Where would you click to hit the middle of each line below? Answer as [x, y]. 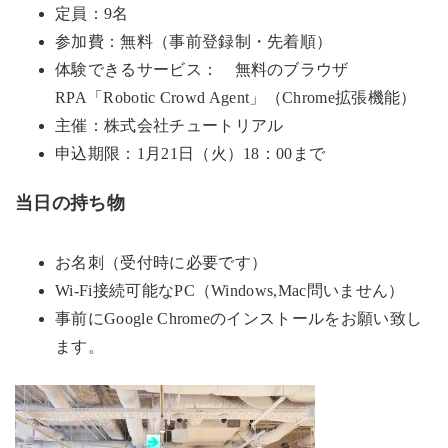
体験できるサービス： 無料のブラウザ [202, 70]
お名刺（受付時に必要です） [161, 263]
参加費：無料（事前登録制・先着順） [194, 42]
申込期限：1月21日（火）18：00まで [190, 154]
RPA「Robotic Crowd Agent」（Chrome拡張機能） [236, 98]
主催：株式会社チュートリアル [169, 126]
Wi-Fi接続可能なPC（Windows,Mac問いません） [230, 291]
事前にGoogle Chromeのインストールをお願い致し [239, 319]
